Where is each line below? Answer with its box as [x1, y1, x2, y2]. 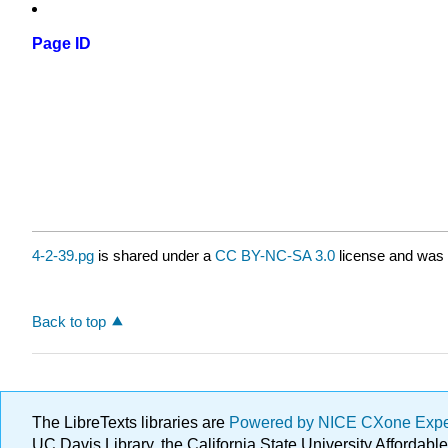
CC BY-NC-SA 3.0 [215, 247, 335, 265]
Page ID [32, 35, 91, 53]
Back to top [32, 312, 106, 330]
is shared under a [94, 247, 215, 265]
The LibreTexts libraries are [32, 414, 229, 431]
